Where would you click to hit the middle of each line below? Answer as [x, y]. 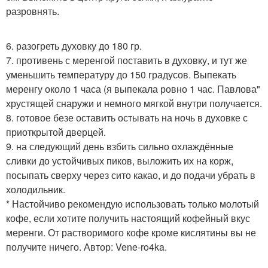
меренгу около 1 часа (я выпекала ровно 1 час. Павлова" [133, 89]
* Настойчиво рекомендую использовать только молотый [133, 204]
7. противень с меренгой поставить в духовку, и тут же [127, 60]
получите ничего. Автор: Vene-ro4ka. [86, 247]
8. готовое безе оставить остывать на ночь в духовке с [127, 118]
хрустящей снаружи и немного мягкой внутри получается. [134, 103]
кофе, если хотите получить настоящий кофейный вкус [128, 218]
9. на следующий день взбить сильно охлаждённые [120, 147]
